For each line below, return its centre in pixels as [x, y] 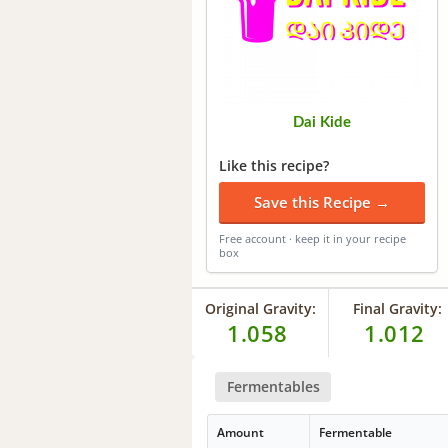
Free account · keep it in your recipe [312, 238]
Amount [241, 433]
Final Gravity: [397, 308]
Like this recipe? [274, 165]
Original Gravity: [260, 308]
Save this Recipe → [322, 201]
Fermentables [273, 386]
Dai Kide [322, 122]
